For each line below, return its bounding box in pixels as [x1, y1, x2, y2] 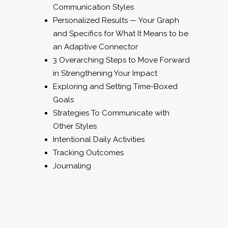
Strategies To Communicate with [53, 108, 169, 118]
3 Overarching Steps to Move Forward [53, 55, 190, 65]
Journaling [53, 161, 91, 170]
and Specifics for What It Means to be [53, 28, 188, 38]
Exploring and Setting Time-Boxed [53, 81, 178, 91]
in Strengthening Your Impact [53, 68, 157, 78]
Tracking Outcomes [53, 148, 124, 157]
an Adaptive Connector [53, 42, 138, 51]
